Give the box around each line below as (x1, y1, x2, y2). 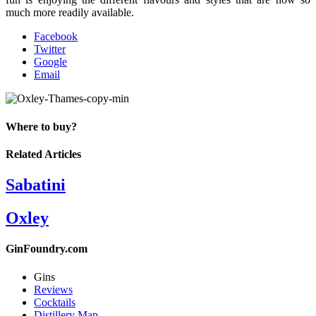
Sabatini (6, 176, 66, 195)
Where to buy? (6, 120, 77, 133)
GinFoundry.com (6, 243, 87, 255)
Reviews (34, 283, 73, 296)
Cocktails (34, 296, 75, 308)
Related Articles (6, 148, 81, 160)
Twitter (34, 43, 66, 56)
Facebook (34, 30, 78, 43)
